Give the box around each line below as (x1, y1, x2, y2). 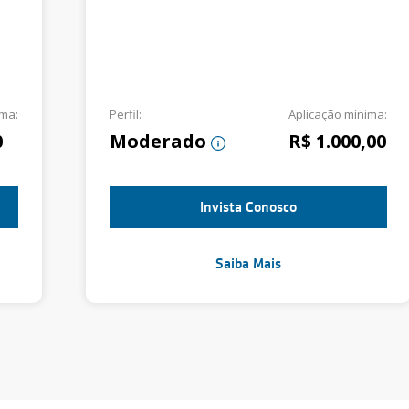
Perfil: (110, 106, 142, 122)
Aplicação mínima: (288, 106, 387, 122)
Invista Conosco (200, 199, 297, 215)
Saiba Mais (215, 256, 281, 272)
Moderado (110, 129, 206, 153)
